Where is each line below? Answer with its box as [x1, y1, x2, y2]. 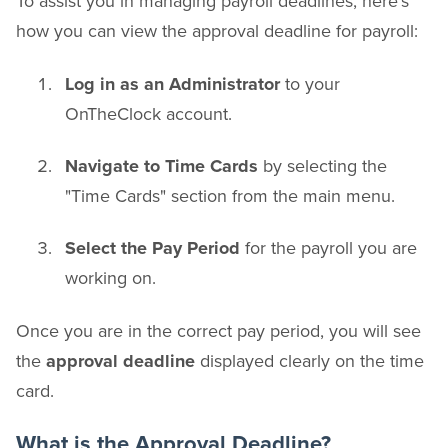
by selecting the [258, 153, 387, 179]
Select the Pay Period [65, 235, 240, 262]
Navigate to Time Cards [65, 153, 258, 180]
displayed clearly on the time [195, 347, 424, 373]
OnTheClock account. [65, 100, 232, 126]
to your [280, 70, 340, 96]
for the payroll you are [240, 235, 417, 261]
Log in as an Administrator [65, 70, 280, 97]
